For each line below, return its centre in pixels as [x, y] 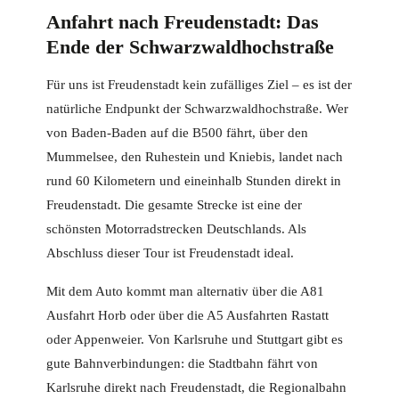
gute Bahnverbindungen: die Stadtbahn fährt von [182, 364]
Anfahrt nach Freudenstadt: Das [183, 22]
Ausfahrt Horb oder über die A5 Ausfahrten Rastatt [187, 316]
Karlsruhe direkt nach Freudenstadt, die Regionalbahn [196, 388]
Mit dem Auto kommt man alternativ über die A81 [185, 292]
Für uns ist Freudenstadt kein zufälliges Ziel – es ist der [199, 85]
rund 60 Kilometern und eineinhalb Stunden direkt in [194, 181]
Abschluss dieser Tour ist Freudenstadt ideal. [170, 253]
